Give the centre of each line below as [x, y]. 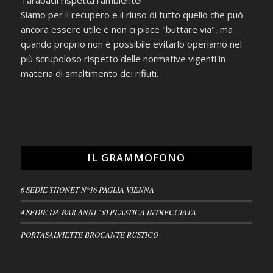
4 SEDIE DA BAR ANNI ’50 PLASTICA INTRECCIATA [108, 212]
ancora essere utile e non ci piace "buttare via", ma [126, 30]
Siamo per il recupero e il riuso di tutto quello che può [132, 15]
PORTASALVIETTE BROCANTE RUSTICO [89, 235]
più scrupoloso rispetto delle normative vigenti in [123, 59]
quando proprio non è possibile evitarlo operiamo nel [131, 44]
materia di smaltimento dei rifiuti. [89, 73]
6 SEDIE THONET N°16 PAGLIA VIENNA [87, 190]
